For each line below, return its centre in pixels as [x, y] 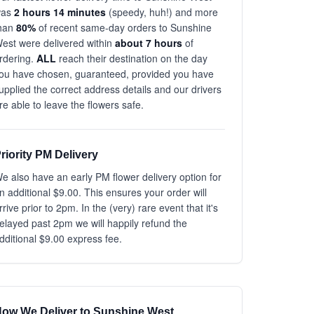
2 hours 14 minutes [60, 12]
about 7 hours [149, 43]
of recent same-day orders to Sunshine [124, 27]
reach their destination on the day [132, 58]
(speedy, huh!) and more [162, 12]
